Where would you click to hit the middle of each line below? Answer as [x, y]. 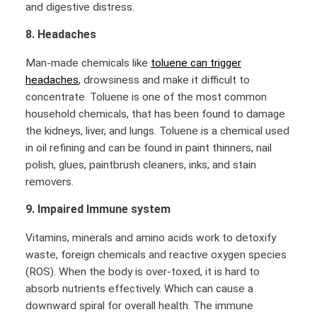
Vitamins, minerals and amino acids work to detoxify [151, 237]
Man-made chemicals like [88, 63]
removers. [51, 181]
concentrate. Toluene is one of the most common [146, 97]
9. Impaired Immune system [98, 209]
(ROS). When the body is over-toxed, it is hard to [143, 271]
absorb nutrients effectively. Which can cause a [139, 288]
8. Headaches [61, 35]
